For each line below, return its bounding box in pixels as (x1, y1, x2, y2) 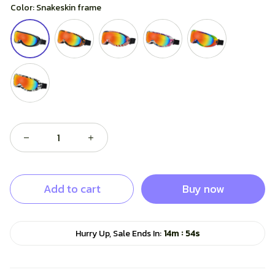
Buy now (182, 180, 224, 197)
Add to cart (43, 180, 101, 197)
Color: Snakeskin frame (10, 1, 101, 14)
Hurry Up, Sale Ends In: (76, 227, 162, 240)
